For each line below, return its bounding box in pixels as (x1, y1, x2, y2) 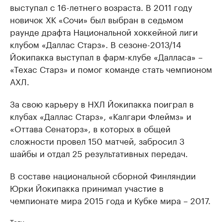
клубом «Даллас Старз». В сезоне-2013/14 (10, 37, 181, 50)
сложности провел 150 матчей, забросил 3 (10, 134, 184, 147)
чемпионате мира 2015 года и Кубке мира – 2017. (10, 193, 211, 206)
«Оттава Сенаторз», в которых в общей (10, 121, 170, 134)
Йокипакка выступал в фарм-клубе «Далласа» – (10, 50, 203, 62)
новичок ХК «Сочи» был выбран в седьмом (10, 12, 183, 25)
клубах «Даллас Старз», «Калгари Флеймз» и (10, 109, 191, 122)
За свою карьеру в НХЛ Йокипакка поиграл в (10, 97, 194, 110)
